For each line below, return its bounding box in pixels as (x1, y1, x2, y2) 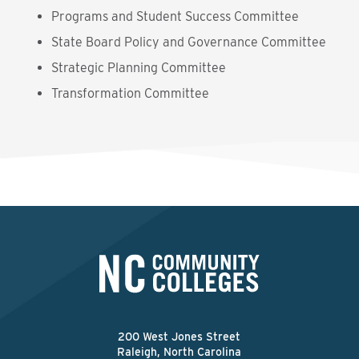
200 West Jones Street (118, 330, 241, 343)
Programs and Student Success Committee (51, 9, 299, 24)
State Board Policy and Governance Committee (51, 34, 326, 50)
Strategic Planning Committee (51, 60, 226, 75)
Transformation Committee (51, 86, 209, 101)
